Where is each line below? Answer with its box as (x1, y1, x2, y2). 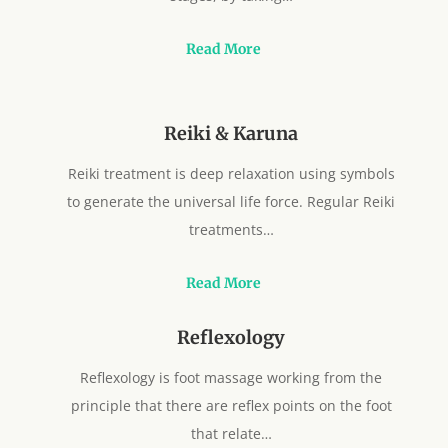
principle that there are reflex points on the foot (70, 395, 392, 415)
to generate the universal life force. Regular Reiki (67, 191, 396, 211)
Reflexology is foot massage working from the (80, 367, 383, 387)
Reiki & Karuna (164, 121, 299, 145)
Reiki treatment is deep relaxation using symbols (67, 163, 395, 183)
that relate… (190, 423, 272, 443)
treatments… (188, 219, 274, 239)
